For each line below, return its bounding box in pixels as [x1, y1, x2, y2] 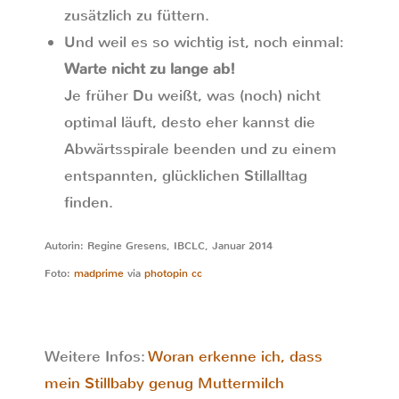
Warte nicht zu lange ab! [64, 59, 236, 79]
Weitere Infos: [45, 346, 149, 367]
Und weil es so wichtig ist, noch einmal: [64, 32, 344, 53]
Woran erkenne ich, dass [149, 346, 322, 367]
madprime [74, 266, 124, 281]
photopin [144, 266, 188, 281]
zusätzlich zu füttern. [64, 5, 209, 26]
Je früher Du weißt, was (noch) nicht [64, 85, 321, 106]
